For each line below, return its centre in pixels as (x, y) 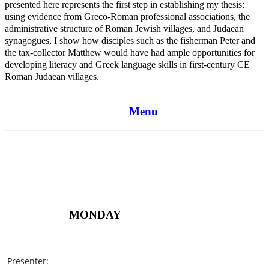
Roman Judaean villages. (52, 76)
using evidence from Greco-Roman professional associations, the (127, 16)
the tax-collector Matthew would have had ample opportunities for (130, 52)
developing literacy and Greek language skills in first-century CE (127, 64)
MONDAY (95, 214)
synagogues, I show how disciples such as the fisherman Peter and (130, 40)
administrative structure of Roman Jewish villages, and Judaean (124, 28)
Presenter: (28, 261)
